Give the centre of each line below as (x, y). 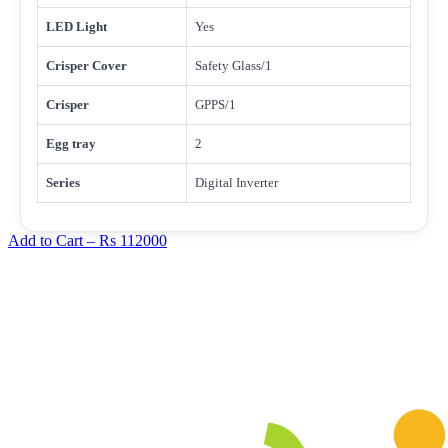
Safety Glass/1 (233, 65)
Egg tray (71, 143)
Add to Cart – (53, 240)
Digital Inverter (236, 182)
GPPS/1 (215, 104)
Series (63, 182)
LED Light (76, 26)
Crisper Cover (86, 65)
